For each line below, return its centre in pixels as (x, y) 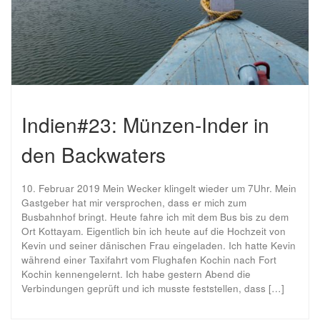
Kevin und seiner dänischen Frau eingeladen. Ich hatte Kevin (159, 245)
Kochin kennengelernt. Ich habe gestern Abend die (136, 274)
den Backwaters (94, 154)
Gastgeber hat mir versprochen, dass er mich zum (134, 202)
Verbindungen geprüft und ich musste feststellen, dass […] (153, 288)
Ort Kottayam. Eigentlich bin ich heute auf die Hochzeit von (154, 231)
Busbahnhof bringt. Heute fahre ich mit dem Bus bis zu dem (155, 216)
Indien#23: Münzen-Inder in (145, 124)
